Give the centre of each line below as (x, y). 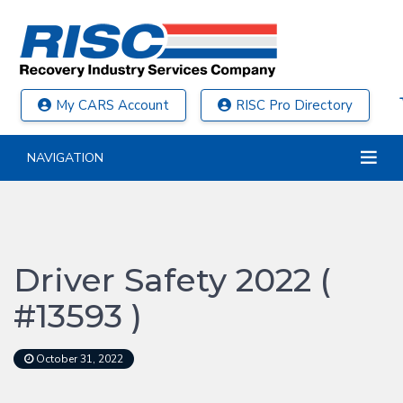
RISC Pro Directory (294, 105)
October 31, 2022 (78, 359)
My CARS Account (112, 105)
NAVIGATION (65, 158)
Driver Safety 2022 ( (172, 280)
